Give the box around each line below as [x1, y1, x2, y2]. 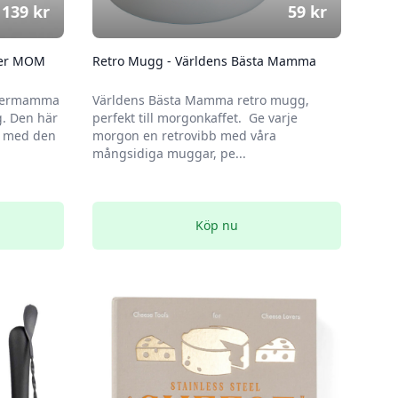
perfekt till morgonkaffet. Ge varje [92, 109, 298, 126]
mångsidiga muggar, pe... [92, 145, 246, 162]
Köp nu [195, 217, 238, 234]
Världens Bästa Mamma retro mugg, [92, 92, 309, 108]
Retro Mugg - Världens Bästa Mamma [92, 52, 316, 69]
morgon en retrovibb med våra [92, 127, 276, 144]
